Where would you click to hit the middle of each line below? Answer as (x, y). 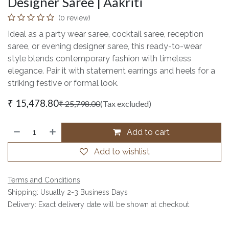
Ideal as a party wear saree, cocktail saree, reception (106, 34)
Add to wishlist (122, 151)
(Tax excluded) (126, 103)
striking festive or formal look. (63, 83)
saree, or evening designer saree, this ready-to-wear (105, 46)
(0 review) (74, 18)
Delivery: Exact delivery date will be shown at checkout (98, 204)
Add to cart (147, 132)
